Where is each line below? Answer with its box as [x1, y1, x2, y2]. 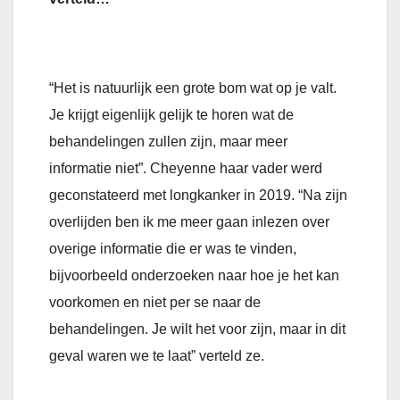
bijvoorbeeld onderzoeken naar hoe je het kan [49, 268, 339, 284]
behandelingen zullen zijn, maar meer [49, 134, 287, 150]
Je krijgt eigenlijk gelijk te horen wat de [49, 107, 294, 123]
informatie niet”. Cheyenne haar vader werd [49, 161, 322, 177]
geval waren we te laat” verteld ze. [49, 348, 264, 364]
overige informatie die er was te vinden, [49, 241, 296, 257]
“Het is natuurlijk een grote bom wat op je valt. [49, 80, 337, 96]
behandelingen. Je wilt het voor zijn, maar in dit [49, 321, 346, 337]
